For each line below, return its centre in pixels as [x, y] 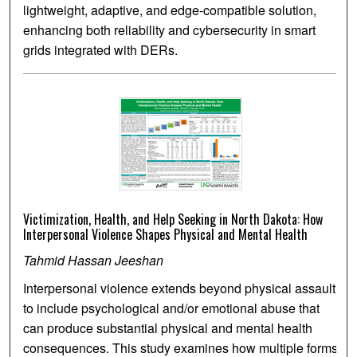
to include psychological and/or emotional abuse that [172, 308]
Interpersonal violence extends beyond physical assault [180, 288]
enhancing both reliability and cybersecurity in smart [170, 30]
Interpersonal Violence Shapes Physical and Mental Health [166, 235]
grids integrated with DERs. [101, 50]
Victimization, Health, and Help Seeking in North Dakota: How [173, 220]
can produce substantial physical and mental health [168, 328]
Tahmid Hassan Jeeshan [94, 261]
